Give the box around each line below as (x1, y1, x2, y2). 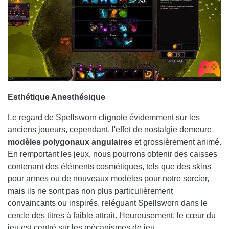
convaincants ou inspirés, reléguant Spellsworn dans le (8, 199, 208, 208)
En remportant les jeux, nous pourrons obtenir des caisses (8, 150, 217, 159)
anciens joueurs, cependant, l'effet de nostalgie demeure (8, 125, 212, 134)
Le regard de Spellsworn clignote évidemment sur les (8, 113, 200, 122)
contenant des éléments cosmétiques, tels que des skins (8, 162, 211, 171)
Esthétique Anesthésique (8, 93, 105, 102)
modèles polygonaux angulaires (8, 138, 132, 147)
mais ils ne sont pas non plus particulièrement (8, 187, 173, 196)
